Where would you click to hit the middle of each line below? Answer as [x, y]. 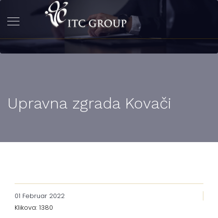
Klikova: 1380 [34, 208]
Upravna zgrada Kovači [89, 103]
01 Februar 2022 [40, 196]
